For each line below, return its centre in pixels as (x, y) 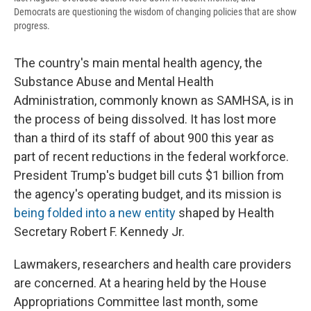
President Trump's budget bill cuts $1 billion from (149, 176)
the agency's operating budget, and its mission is (148, 194)
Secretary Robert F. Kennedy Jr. (99, 232)
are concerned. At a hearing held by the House (140, 283)
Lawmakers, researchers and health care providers (153, 264)
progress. (32, 26)
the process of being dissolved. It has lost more (145, 119)
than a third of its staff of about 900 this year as (144, 138)
